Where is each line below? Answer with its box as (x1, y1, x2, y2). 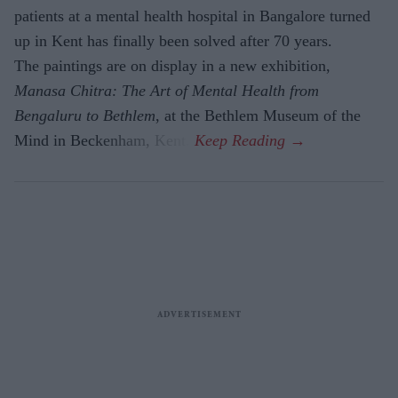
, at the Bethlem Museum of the (155, 107, 361, 125)
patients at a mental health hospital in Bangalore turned (14, 7, 370, 26)
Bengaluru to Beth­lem (14, 107, 155, 125)
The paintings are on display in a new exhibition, (14, 57, 330, 76)
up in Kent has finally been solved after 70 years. (14, 32, 332, 51)
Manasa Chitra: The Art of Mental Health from (14, 82, 319, 100)
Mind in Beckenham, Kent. (14, 131, 195, 150)
